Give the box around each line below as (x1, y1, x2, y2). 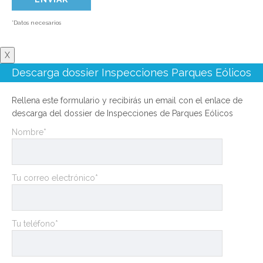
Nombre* (12, 127, 46, 137)
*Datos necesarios (12, 19, 61, 26)
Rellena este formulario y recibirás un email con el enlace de (12, 96, 242, 106)
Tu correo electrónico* (12, 173, 98, 183)
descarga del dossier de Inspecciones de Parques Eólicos (12, 109, 233, 119)
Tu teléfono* (12, 219, 58, 229)
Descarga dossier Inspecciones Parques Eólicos (12, 66, 251, 79)
